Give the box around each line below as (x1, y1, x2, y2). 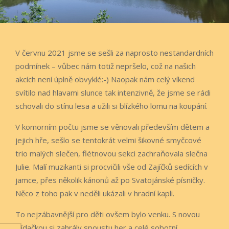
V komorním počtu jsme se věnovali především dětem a (15, 121, 210, 132)
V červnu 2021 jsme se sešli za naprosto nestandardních (15, 47, 214, 58)
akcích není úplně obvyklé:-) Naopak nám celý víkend (15, 74, 195, 84)
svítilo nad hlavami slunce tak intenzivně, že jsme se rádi (15, 87, 211, 98)
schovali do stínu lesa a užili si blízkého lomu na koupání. (15, 100, 208, 111)
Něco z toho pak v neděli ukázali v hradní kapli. (15, 188, 174, 198)
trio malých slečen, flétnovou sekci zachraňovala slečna (15, 148, 208, 158)
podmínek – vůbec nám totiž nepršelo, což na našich (15, 60, 196, 71)
